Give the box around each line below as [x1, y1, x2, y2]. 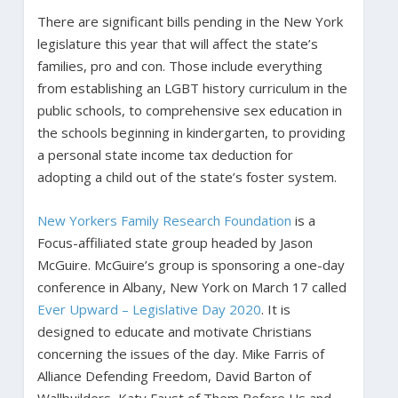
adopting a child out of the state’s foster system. [36, 167, 337, 186]
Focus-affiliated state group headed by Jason [36, 233, 313, 251]
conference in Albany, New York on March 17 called [36, 277, 346, 296]
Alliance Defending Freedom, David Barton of [36, 366, 311, 385]
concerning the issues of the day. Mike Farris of [36, 344, 324, 362]
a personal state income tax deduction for [36, 145, 293, 163]
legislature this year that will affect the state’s [36, 34, 318, 52]
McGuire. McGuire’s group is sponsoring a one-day [36, 255, 345, 274]
